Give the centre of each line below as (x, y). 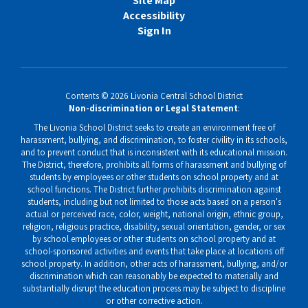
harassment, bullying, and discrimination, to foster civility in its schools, (154, 140)
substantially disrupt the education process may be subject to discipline (154, 288)
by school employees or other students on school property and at (154, 239)
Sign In (154, 30)
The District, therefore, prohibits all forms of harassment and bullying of (154, 164)
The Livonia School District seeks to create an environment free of (154, 127)
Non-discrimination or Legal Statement (153, 108)
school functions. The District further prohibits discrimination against (154, 189)
